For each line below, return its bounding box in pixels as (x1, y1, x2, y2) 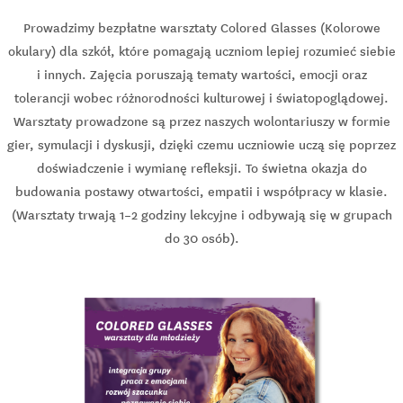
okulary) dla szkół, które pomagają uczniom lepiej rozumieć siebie (7, 42, 396, 59)
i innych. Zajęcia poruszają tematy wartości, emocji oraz (36, 66, 367, 83)
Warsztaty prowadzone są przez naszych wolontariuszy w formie (13, 112, 390, 130)
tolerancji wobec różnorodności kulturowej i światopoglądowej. (14, 89, 389, 106)
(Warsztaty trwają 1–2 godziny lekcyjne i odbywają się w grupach (11, 206, 392, 223)
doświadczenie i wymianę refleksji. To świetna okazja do (36, 159, 367, 176)
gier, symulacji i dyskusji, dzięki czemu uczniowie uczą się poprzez (7, 136, 396, 153)
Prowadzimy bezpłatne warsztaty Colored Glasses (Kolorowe (22, 19, 381, 36)
